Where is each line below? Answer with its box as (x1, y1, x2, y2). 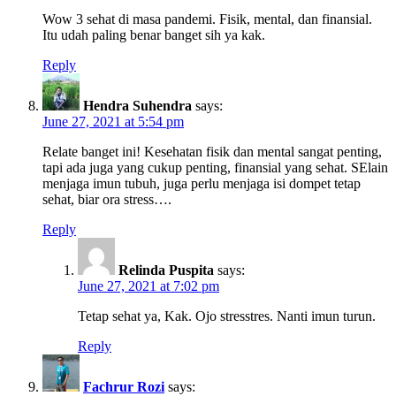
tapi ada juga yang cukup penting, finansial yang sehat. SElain (42, 159, 388, 175)
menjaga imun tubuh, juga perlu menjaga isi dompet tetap (42, 175, 361, 191)
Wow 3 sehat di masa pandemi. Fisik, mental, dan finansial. (42, 11, 372, 27)
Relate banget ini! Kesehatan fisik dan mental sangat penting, (42, 143, 382, 159)
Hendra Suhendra (83, 97, 192, 113)
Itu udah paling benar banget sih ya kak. (42, 27, 265, 42)
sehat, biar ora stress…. (42, 191, 171, 207)
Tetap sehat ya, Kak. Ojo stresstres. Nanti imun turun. (78, 308, 376, 324)
